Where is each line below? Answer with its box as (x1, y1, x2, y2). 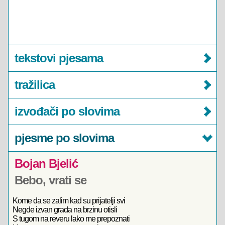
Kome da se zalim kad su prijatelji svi (13, 196, 125, 205)
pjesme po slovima (15, 131, 114, 145)
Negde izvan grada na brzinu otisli (13, 205, 117, 214)
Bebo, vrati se (15, 173, 86, 187)
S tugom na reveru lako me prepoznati (13, 214, 130, 223)
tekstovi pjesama (15, 51, 103, 65)
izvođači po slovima (15, 104, 120, 118)
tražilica (15, 78, 55, 91)
